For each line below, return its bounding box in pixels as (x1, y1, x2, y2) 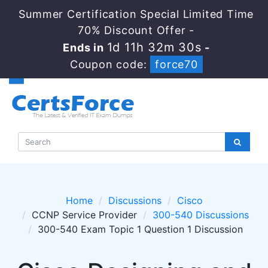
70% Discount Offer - (78, 24, 195, 36)
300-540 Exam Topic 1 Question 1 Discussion (38, 223, 243, 235)
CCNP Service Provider (32, 209, 137, 221)
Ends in (63, 41, 108, 54)
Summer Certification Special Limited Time (19, 8, 254, 20)
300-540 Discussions (153, 209, 249, 221)
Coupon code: (69, 58, 151, 71)
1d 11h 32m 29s (107, 40, 201, 54)
